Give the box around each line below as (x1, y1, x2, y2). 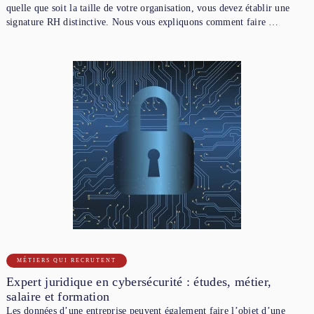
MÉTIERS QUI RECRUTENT (16, 257, 116, 264)
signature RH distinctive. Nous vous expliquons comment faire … (6, 16, 279, 27)
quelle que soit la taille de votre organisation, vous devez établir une (6, 2, 290, 13)
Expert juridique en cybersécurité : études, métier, (6, 274, 272, 289)
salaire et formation (6, 289, 110, 303)
